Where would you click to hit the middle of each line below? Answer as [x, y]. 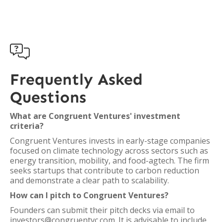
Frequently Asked [76, 79]
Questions [48, 97]
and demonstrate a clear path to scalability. [89, 180]
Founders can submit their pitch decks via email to [102, 210]
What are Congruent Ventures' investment [95, 116]
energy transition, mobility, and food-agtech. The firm [110, 161]
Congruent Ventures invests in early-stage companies [110, 141]
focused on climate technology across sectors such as [109, 151]
